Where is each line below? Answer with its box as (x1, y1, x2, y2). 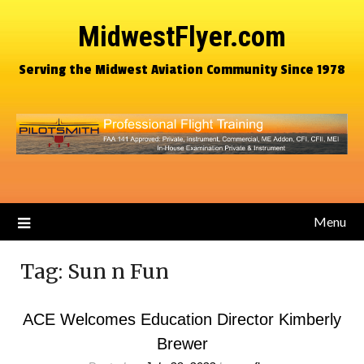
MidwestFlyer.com (78, 20, 286, 54)
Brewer (156, 335, 208, 353)
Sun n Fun (67, 258, 169, 284)
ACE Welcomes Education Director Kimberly (23, 310, 341, 328)
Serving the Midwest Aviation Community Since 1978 (19, 61, 345, 78)
